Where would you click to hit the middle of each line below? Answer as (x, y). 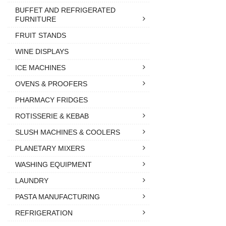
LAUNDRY (32, 180)
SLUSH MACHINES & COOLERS (68, 132)
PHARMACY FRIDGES (51, 100)
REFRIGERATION (44, 213)
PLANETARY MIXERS (50, 148)
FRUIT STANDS (41, 35)
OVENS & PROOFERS (51, 83)
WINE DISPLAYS (42, 51)
